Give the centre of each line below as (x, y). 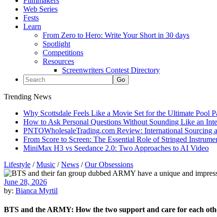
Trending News (28, 97)
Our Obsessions (109, 164)
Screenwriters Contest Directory (111, 70)
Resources (58, 61)
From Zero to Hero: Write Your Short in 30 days (116, 35)
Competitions (63, 53)
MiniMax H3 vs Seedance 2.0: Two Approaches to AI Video (116, 148)
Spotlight (56, 44)
